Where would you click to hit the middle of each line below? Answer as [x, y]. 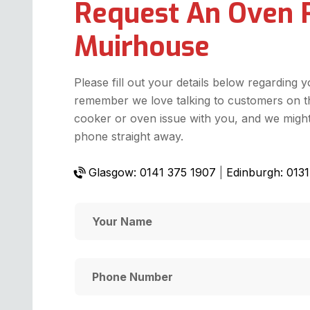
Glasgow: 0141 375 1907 [151, 173]
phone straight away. [129, 137]
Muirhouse [142, 47]
